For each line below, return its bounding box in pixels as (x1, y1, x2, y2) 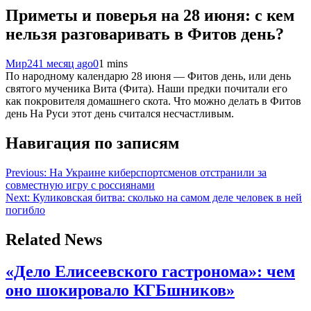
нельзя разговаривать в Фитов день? (6, 24, 284, 43)
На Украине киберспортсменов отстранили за (49, 166, 267, 178)
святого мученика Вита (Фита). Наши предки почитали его (6, 82, 287, 94)
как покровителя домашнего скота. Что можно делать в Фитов (6, 94, 301, 107)
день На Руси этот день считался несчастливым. (6, 107, 234, 119)
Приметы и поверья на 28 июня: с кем (6, 6, 294, 24)
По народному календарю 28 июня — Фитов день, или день (6, 69, 291, 82)
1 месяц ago (38, 57, 93, 69)
